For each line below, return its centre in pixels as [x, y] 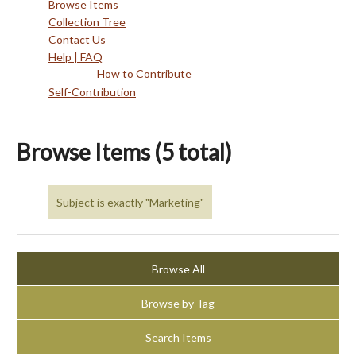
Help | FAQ [75, 57]
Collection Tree [87, 22]
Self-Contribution [92, 92]
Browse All [178, 269]
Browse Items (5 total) [124, 152]
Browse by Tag [178, 303]
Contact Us [77, 39]
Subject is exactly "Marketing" [130, 202]
